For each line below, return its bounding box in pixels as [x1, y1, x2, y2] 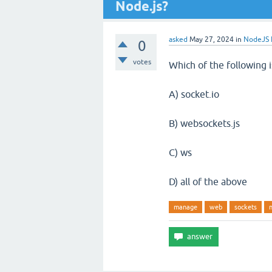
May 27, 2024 [189, 35, 234, 44]
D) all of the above [169, 176, 247, 187]
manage [174, 203, 197, 211]
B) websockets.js [169, 118, 240, 129]
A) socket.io [169, 89, 219, 100]
